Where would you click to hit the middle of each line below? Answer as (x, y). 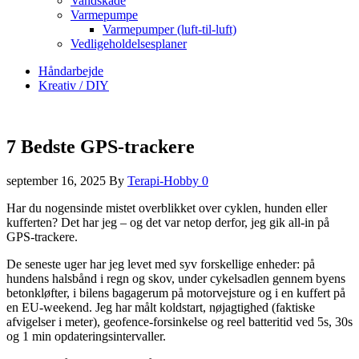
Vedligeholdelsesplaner (129, 44)
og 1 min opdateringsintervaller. (86, 336)
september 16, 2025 (58, 180)
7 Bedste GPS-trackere (101, 146)
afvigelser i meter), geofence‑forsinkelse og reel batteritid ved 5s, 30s (179, 321)
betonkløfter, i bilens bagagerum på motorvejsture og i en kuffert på (176, 292)
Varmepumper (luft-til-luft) (169, 29)
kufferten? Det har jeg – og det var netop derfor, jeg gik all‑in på (168, 222)
